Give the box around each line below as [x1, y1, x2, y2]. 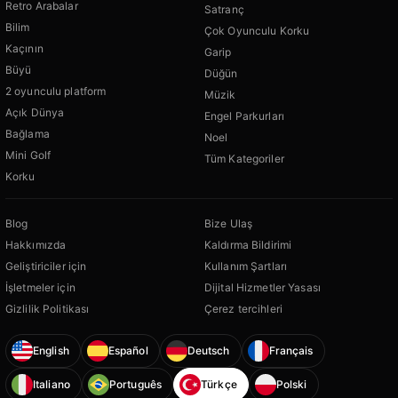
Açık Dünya [5, 105, 65, 119]
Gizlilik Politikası [5, 301, 90, 315]
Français [268, 344, 314, 358]
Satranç [204, 2, 244, 16]
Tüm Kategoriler [204, 151, 284, 165]
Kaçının [5, 41, 44, 55]
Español [107, 344, 148, 358]
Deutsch [187, 344, 230, 358]
